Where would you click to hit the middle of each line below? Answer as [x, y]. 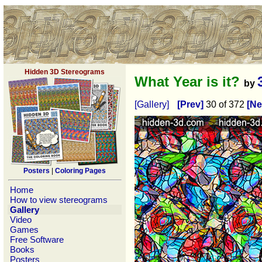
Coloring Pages [80, 171]
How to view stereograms [59, 200]
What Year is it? [189, 82]
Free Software [37, 239]
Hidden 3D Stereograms [65, 72]
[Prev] [190, 105]
